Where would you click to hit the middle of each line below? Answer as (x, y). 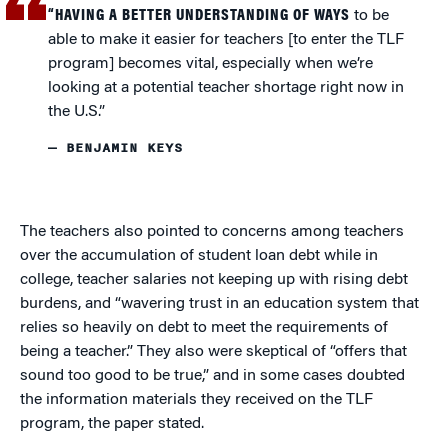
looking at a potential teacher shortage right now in (226, 88)
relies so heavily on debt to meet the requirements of (204, 328)
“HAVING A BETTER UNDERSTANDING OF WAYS (199, 16)
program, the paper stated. (112, 424)
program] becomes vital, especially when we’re (211, 64)
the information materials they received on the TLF (196, 400)
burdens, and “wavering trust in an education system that (219, 304)
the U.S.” (77, 112)
